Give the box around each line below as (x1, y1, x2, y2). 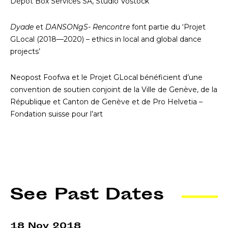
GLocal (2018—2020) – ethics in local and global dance (10, 35, 202, 44)
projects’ (10, 47, 44, 56)
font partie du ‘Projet (132, 22, 206, 32)
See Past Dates (10, 183, 164, 208)
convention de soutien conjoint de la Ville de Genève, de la (10, 84, 217, 94)
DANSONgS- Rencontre (45, 22, 132, 32)
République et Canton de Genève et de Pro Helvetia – (10, 97, 203, 106)
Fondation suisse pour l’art (10, 109, 103, 119)
